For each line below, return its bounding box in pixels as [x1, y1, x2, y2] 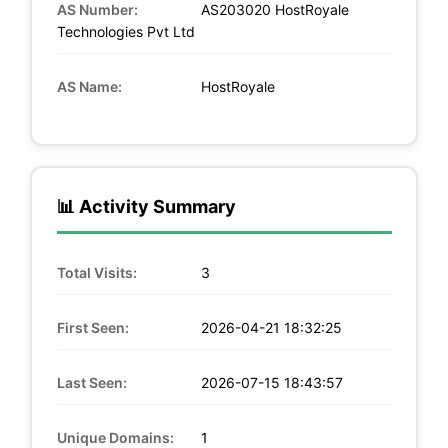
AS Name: [56, 77, 122, 95]
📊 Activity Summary [56, 195, 236, 217]
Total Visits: [56, 263, 137, 281]
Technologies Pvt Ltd [56, 22, 195, 40]
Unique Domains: [56, 428, 174, 446]
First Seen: [56, 318, 129, 336]
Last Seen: [56, 373, 127, 391]
